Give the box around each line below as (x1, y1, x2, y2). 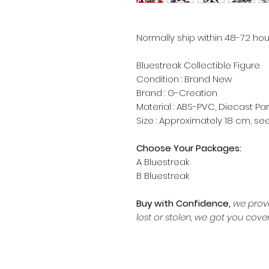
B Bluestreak (136, 169, 189, 183)
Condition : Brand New (136, 73, 234, 86)
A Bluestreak (136, 156, 189, 169)
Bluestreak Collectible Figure (136, 59, 260, 72)
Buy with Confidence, (136, 197, 233, 210)
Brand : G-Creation (136, 86, 217, 100)
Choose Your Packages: (136, 142, 241, 155)
